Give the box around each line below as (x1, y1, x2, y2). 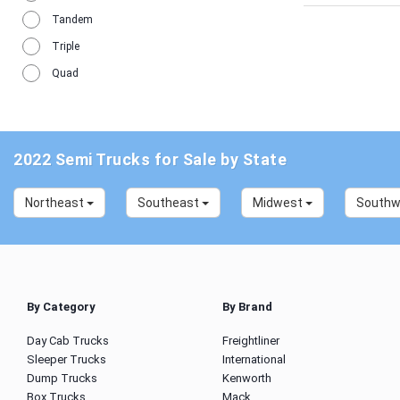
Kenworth (222, 371, 271, 385)
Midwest (253, 196, 305, 210)
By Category (27, 300, 96, 313)
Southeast (137, 196, 202, 210)
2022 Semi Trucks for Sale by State (13, 150, 287, 169)
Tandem (52, 13, 93, 26)
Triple (52, 40, 79, 53)
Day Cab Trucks (27, 334, 109, 347)
